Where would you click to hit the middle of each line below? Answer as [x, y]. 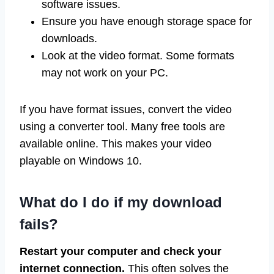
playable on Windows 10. [81, 161]
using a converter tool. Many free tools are [122, 126]
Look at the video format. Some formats [138, 55]
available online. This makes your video [116, 143]
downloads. [69, 38]
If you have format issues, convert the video [126, 109]
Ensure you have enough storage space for [147, 21]
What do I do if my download [121, 202]
